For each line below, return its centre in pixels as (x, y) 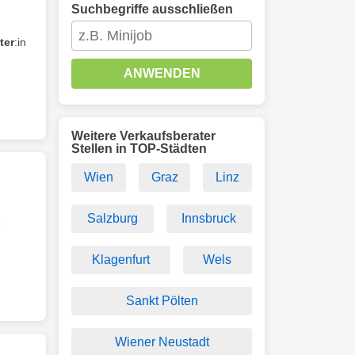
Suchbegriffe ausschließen (152, 9)
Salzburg (112, 218)
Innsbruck (209, 218)
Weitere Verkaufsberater (143, 136)
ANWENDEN (162, 73)
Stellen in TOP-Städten (139, 149)
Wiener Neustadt (162, 342)
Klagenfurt (120, 260)
